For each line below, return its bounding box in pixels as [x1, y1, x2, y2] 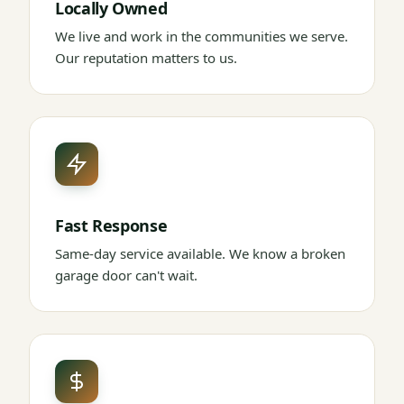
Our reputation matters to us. [55, 49, 237, 68]
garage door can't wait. [55, 266, 197, 285]
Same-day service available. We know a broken [55, 244, 345, 263]
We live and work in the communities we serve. [55, 27, 348, 46]
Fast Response [55, 215, 168, 237]
